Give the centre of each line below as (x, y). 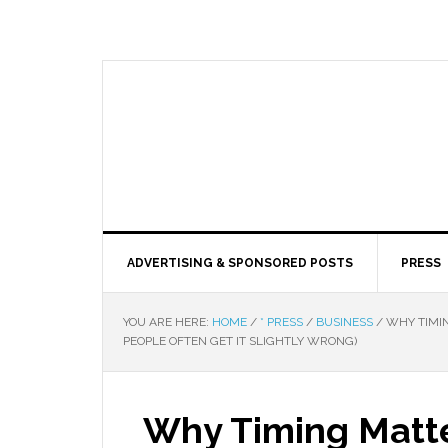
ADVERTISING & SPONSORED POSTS (240, 263)
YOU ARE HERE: (167, 322)
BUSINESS (344, 322)
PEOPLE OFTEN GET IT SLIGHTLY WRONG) (240, 341)
